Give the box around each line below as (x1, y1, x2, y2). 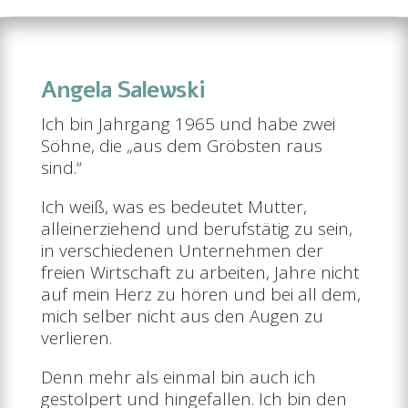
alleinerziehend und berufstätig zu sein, (40, 216, 352, 240)
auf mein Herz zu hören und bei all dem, (40, 281, 361, 306)
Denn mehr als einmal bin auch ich (40, 364, 316, 389)
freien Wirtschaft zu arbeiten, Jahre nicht (40, 260, 360, 284)
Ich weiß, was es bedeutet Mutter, (40, 194, 307, 219)
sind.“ (40, 155, 82, 179)
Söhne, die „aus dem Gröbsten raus (40, 133, 322, 158)
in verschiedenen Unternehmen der (40, 238, 323, 262)
